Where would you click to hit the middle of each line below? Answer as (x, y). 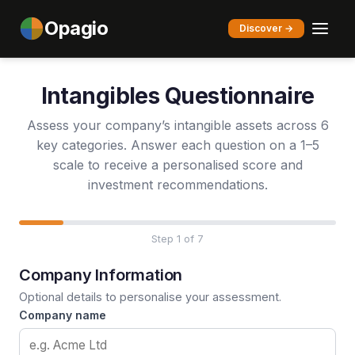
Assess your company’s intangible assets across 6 (177, 125)
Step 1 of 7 (177, 239)
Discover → (266, 28)
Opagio (76, 28)
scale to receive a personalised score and (177, 165)
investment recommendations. (177, 185)
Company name (63, 315)
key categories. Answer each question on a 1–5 (177, 145)
